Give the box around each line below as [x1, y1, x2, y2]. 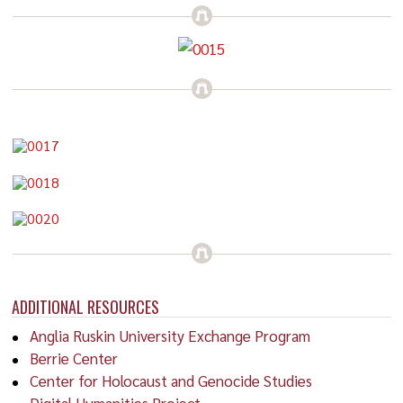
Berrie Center [30, 347, 119, 368]
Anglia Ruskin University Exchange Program [30, 325, 311, 345]
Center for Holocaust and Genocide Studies [30, 370, 313, 390]
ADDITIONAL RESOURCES [12, 294, 160, 318]
